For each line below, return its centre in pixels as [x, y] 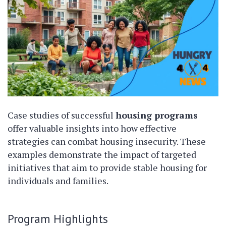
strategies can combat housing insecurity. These [107, 142]
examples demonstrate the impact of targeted [102, 155]
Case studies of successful [62, 115]
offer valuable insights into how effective [92, 128]
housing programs [157, 115]
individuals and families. [58, 181]
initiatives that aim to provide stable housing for [107, 168]
